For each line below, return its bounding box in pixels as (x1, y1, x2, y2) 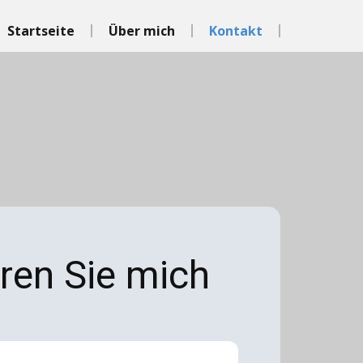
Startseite (7, 21, 75, 40)
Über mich (109, 21, 175, 40)
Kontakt (209, 21, 263, 40)
